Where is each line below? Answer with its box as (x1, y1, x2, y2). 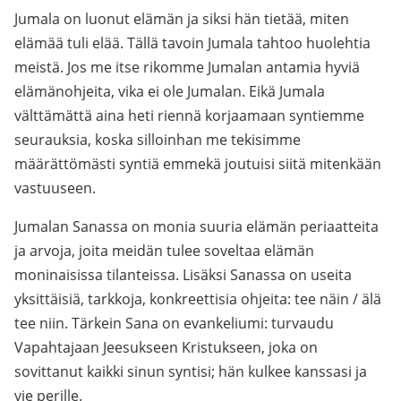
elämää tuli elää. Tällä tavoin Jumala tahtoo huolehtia (14, 33, 371, 53)
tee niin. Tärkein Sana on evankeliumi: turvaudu (14, 313, 334, 333)
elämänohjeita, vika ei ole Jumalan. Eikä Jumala (14, 81, 325, 101)
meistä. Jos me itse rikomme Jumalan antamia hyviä (14, 57, 360, 77)
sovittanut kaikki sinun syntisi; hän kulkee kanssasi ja (14, 362, 367, 381)
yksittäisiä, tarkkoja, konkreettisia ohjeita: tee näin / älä (14, 289, 381, 309)
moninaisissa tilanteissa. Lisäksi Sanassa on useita (14, 265, 352, 285)
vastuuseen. (14, 178, 96, 198)
